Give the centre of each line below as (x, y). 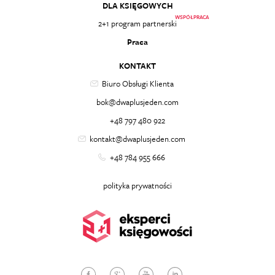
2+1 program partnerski (137, 23)
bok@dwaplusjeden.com (137, 102)
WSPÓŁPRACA (192, 17)
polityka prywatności (137, 185)
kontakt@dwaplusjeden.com (137, 139)
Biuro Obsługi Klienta (137, 83)
